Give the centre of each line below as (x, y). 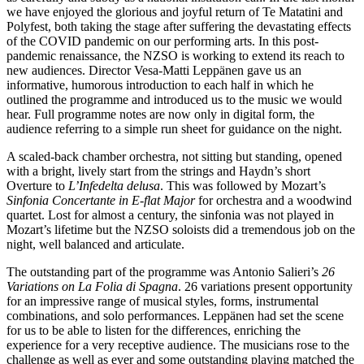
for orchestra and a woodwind (273, 200)
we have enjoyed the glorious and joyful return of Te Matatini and (175, 11)
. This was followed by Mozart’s (243, 185)
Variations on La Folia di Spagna (92, 286)
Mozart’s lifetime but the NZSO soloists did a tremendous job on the (181, 229)
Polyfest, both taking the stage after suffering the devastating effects (179, 26)
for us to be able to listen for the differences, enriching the (154, 330)
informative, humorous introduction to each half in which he (160, 84)
